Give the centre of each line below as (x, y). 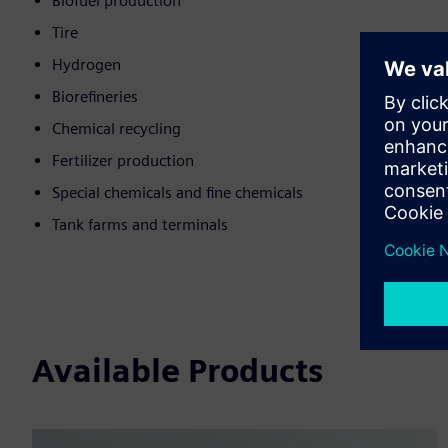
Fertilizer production (123, 161)
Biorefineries (95, 97)
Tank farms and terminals (140, 225)
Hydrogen (86, 65)
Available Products (177, 371)
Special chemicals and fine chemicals (177, 193)
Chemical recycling (116, 129)
